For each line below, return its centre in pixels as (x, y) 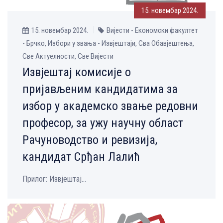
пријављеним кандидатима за (100, 89)
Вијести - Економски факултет (152, 31)
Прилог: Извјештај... (54, 179)
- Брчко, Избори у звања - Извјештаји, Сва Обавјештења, (108, 44)
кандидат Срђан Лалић (81, 157)
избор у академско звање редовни (110, 106)
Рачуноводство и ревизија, (90, 140)
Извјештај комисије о (77, 72)
